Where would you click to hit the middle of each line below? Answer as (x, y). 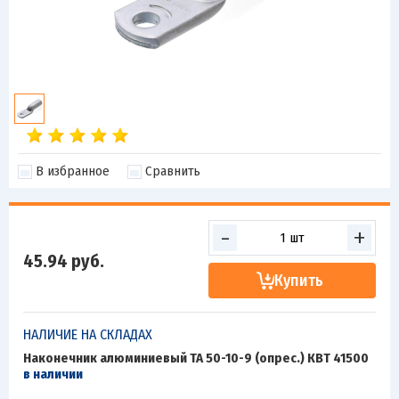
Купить (299, 281)
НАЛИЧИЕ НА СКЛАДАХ (88, 334)
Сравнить (173, 171)
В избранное (73, 171)
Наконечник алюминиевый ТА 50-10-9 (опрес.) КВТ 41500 (196, 358)
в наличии (53, 374)
